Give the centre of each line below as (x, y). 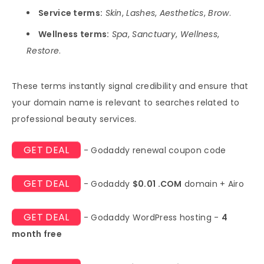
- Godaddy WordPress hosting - (151, 217)
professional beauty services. (74, 119)
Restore (43, 50)
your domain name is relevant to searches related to (126, 102)
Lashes (141, 13)
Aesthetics (181, 13)
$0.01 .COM (157, 184)
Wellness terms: (74, 34)
